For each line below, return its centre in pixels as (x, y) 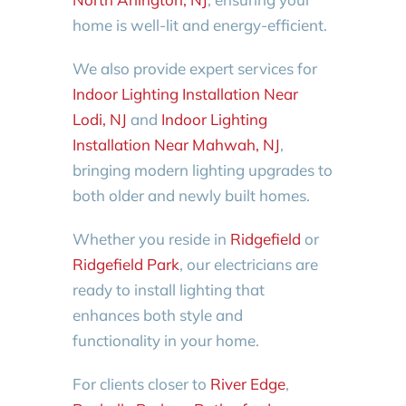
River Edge (247, 383)
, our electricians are (248, 264)
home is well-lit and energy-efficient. (199, 24)
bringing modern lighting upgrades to (202, 169)
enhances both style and (157, 314)
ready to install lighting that (168, 289)
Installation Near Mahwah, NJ (176, 144)
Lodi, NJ (99, 119)
